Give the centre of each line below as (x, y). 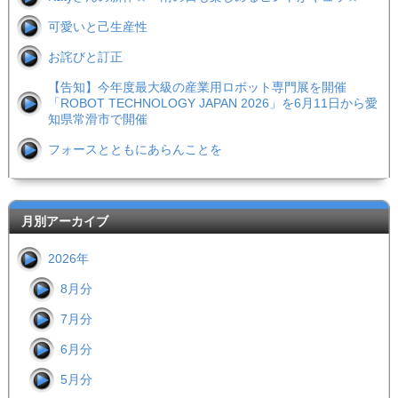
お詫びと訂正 (85, 57)
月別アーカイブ (64, 222)
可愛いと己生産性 (97, 27)
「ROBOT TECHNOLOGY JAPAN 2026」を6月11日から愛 (212, 103)
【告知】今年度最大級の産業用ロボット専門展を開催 (197, 88)
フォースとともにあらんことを (135, 150)
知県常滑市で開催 (97, 119)
